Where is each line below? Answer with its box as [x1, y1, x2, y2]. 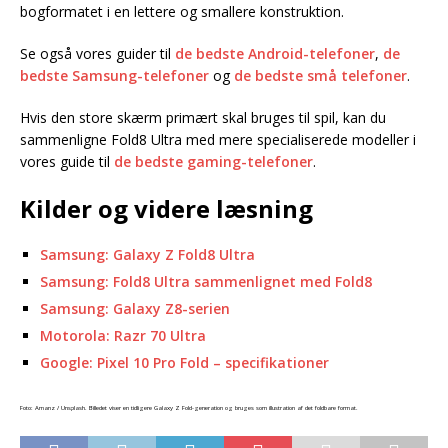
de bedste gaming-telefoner [114, 152, 313, 171]
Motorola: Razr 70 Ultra [40, 326, 206, 345]
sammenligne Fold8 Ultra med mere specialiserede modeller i [20, 130, 416, 149]
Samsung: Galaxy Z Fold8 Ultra [40, 245, 255, 264]
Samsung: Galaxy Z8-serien [40, 299, 230, 318]
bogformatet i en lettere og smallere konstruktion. [20, 2, 344, 21]
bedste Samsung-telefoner [20, 66, 209, 85]
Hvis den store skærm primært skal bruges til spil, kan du [20, 108, 386, 127]
